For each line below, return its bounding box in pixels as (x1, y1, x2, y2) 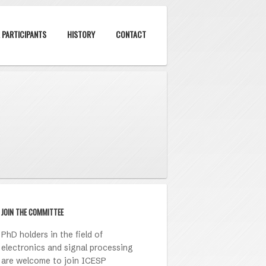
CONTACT (116, 28, 146, 40)
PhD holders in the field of (1, 229, 103, 240)
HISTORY (67, 28, 95, 40)
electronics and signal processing (1, 242, 133, 253)
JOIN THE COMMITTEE (1, 206, 64, 218)
